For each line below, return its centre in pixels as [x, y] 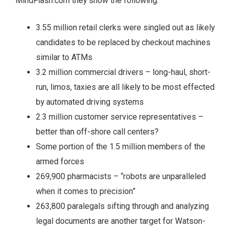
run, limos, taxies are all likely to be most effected [125, 87]
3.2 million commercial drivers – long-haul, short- [123, 72]
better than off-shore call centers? [97, 131]
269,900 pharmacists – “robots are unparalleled [121, 176]
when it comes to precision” [86, 191]
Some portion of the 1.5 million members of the [121, 146]
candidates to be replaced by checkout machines [123, 42]
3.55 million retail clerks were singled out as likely [125, 27]
